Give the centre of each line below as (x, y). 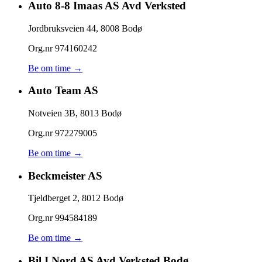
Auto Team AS (63, 91)
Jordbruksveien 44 (62, 28)
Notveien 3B (52, 113)
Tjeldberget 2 (53, 198)
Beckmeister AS (65, 175)
